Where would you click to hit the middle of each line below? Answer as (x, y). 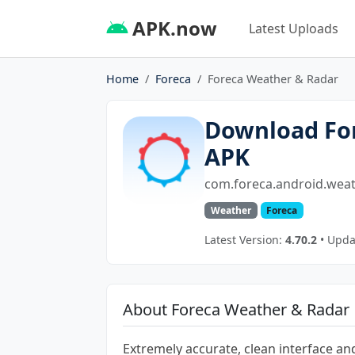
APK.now (172, 28)
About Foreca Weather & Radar (236, 309)
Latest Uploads (294, 28)
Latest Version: (245, 239)
